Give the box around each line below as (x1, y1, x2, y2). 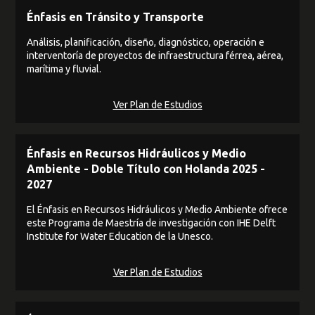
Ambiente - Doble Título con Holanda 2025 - (27, 162, 266, 175)
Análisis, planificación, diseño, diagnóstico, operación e (27, 36, 265, 48)
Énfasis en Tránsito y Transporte (27, 10, 205, 23)
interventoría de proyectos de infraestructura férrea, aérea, (27, 49, 284, 61)
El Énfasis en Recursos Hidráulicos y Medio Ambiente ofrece (27, 203, 288, 215)
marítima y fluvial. (27, 63, 102, 75)
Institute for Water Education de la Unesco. (27, 230, 214, 242)
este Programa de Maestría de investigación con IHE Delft (27, 217, 276, 229)
